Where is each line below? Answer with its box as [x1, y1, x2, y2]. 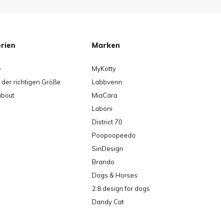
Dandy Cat [92, 198, 124, 206]
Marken [92, 40, 120, 50]
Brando [92, 158, 114, 166]
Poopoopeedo [92, 131, 136, 140]
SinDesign [92, 145, 123, 153]
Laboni [92, 105, 112, 113]
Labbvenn [92, 78, 122, 86]
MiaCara [92, 91, 117, 100]
